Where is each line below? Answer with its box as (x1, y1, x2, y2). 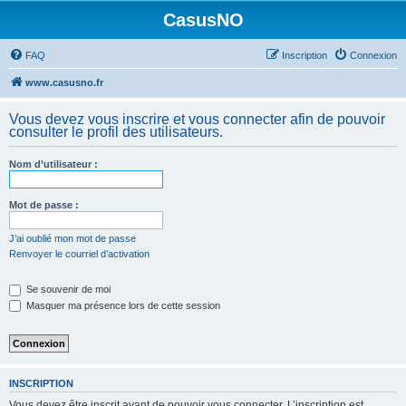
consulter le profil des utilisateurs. (9, 124, 223, 140)
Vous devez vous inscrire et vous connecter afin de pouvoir (9, 111, 385, 127)
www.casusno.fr (25, 77, 103, 88)
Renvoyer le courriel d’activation (9, 248, 150, 259)
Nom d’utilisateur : (9, 159, 98, 169)
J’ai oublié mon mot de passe (9, 233, 136, 244)
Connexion (350, 50, 397, 61)
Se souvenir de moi (24, 284, 111, 295)
